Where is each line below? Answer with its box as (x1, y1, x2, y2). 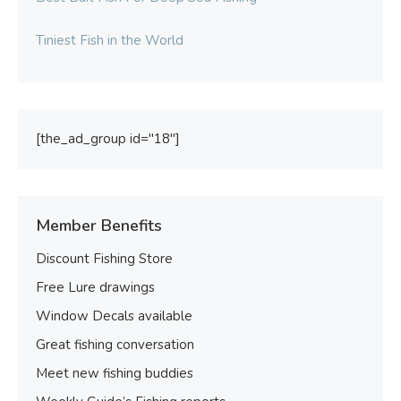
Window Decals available (36, 307, 192, 326)
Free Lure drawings (36, 278, 155, 297)
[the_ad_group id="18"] (36, 130, 180, 149)
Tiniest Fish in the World (36, 31, 183, 50)
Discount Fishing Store (36, 250, 173, 269)
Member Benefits (36, 215, 162, 237)
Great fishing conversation (36, 336, 194, 354)
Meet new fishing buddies (36, 364, 193, 383)
